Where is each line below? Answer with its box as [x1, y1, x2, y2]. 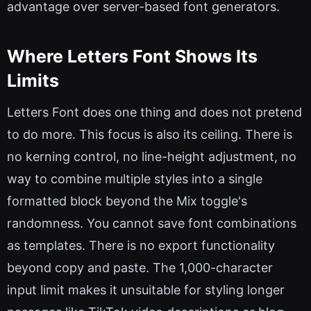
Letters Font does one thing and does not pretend [7, 105, 302, 120]
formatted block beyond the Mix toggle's [7, 194, 247, 209]
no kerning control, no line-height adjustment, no [7, 149, 296, 165]
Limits [7, 69, 59, 91]
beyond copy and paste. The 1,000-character [7, 260, 273, 276]
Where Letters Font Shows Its [7, 45, 258, 67]
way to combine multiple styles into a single [7, 171, 262, 187]
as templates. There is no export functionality [7, 238, 275, 253]
